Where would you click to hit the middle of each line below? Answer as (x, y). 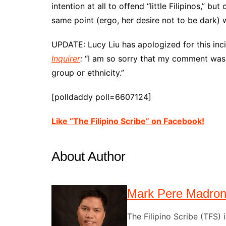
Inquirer (66, 59)
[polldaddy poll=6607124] (101, 97)
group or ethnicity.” (88, 73)
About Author (89, 156)
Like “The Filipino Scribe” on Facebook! (128, 121)
